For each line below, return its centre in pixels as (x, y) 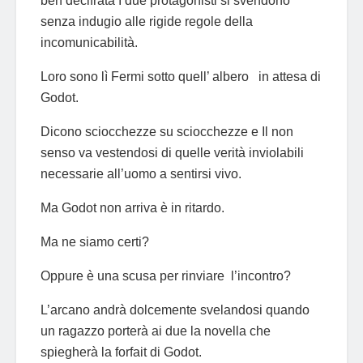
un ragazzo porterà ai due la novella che (156, 331)
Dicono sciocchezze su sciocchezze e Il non (167, 131)
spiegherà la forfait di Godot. (121, 352)
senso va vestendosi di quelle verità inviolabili (174, 152)
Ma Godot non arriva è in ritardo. (132, 207)
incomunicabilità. (89, 42)
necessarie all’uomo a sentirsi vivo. (141, 173)
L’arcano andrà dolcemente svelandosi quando (175, 310)
